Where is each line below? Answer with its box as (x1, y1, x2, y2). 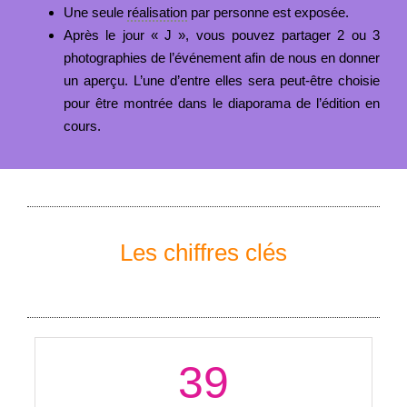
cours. (63, 117, 101, 134)
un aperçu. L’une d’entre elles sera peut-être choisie (63, 72, 381, 88)
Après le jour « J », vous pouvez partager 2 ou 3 (63, 26, 381, 43)
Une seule (63, 4, 127, 20)
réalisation (126, 4, 187, 20)
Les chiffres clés (120, 238, 287, 266)
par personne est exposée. (186, 4, 349, 20)
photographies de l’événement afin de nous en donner (63, 49, 381, 65)
